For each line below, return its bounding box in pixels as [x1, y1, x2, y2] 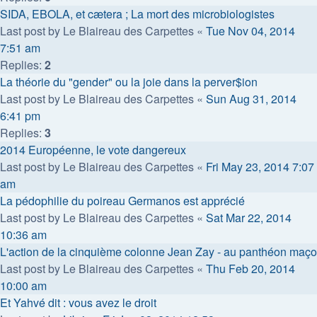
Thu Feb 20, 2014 [206, 260, 295, 277]
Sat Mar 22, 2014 [206, 209, 292, 226]
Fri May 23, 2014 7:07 [206, 158, 314, 175]
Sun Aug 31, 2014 [206, 90, 296, 107]
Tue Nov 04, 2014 [206, 22, 295, 39]
